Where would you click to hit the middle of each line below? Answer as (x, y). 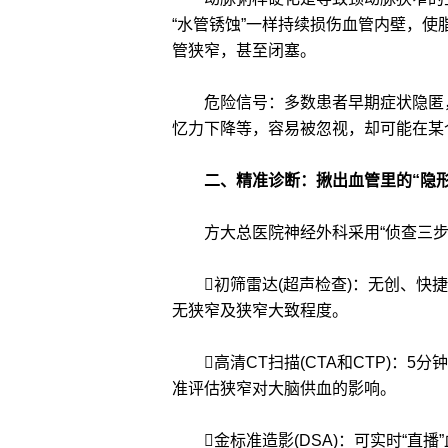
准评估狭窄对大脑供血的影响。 (284, 388)
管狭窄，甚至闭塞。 (244, 50)
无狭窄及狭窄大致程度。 (260, 310)
